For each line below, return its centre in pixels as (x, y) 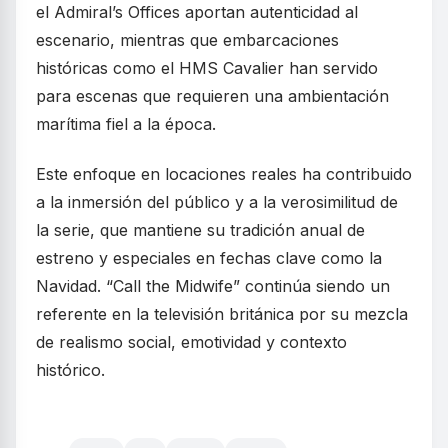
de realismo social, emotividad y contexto (191, 342)
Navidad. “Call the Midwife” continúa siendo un (213, 286)
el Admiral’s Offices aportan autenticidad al (197, 12)
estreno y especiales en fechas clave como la (209, 258)
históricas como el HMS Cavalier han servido (207, 68)
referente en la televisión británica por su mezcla (222, 314)
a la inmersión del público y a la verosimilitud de (217, 202)
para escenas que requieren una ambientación (212, 96)
